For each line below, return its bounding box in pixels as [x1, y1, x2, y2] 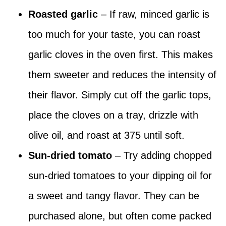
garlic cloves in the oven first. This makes [28, 49, 213, 61]
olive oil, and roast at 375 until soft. [28, 130, 185, 141]
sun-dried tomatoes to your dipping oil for [28, 170, 212, 182]
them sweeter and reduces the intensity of [28, 69, 216, 81]
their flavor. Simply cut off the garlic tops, [28, 89, 211, 101]
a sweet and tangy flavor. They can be [28, 190, 199, 202]
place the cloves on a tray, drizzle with [28, 109, 198, 121]
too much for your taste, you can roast [28, 29, 200, 40]
